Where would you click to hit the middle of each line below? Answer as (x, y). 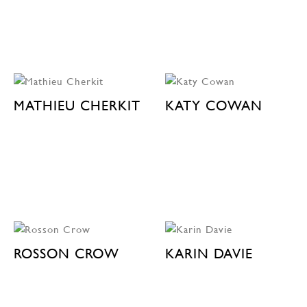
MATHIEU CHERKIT (77, 105)
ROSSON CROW (66, 253)
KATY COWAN (213, 105)
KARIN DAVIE (209, 253)
